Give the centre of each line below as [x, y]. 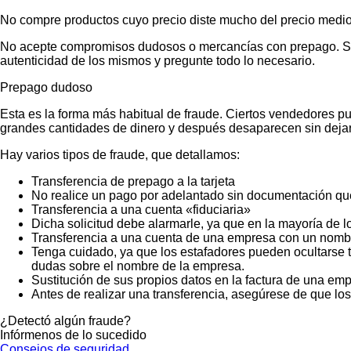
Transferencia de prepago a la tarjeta [133, 181]
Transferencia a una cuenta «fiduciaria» [141, 209]
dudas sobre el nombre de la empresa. [138, 266]
